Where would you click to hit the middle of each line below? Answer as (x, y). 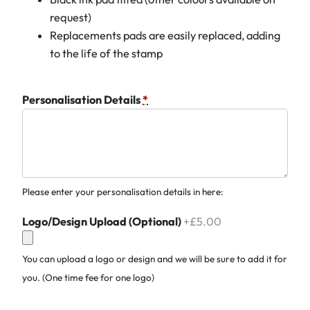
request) (71, 18)
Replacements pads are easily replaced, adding (165, 36)
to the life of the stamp (106, 54)
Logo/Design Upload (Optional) (102, 222)
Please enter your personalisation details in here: (123, 192)
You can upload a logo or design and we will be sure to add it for (155, 259)
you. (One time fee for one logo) (88, 278)
